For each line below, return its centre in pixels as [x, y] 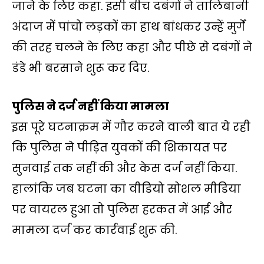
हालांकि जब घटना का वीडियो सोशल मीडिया [126, 189]
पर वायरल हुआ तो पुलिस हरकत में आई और [122, 210]
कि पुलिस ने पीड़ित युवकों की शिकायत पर [119, 148]
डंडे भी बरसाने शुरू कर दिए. [81, 68]
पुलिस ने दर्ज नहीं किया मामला [90, 107]
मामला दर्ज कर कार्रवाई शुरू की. [95, 230]
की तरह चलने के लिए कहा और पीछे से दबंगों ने [132, 47]
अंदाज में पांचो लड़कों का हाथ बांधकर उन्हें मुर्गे [128, 27]
